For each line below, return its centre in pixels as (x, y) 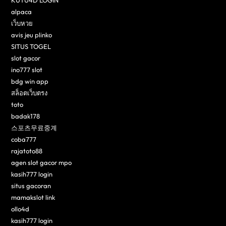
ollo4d (20, 209)
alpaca (22, 12)
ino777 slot (27, 70)
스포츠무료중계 (34, 128)
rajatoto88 (27, 151)
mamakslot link (33, 197)
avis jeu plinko (32, 35)
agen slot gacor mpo (42, 163)
